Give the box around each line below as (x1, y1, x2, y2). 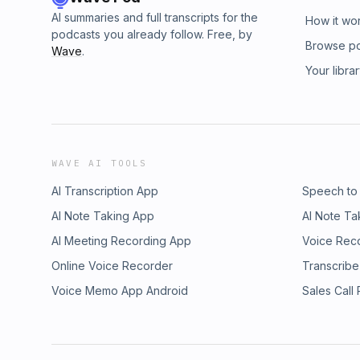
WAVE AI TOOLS (51, 157, 148, 169)
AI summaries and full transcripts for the (51, 10, 258, 24)
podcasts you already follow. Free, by (51, 27, 252, 41)
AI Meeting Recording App (51, 234, 191, 247)
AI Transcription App (51, 184, 158, 198)
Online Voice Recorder (51, 259, 173, 272)
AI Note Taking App (51, 209, 154, 223)
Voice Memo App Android (51, 284, 188, 297)
